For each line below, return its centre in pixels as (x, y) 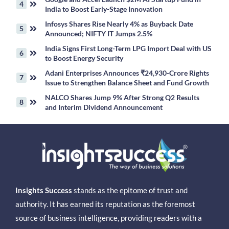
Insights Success (44, 190)
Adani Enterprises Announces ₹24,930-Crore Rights (127, 73)
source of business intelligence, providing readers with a (109, 218)
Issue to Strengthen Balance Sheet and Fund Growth (127, 83)
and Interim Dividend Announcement (104, 107)
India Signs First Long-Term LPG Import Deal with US (129, 49)
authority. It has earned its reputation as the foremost (106, 204)
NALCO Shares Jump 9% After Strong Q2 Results (122, 98)
